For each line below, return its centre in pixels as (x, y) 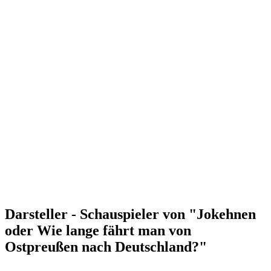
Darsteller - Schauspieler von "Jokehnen (130, 214)
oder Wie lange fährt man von (98, 231)
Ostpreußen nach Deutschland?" (106, 247)
